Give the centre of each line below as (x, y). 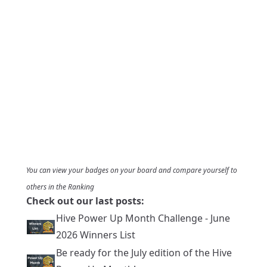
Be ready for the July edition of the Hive (144, 252)
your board (139, 170)
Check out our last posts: (85, 201)
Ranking (81, 187)
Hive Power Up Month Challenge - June (143, 218)
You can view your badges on (73, 170)
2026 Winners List (96, 235)
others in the (47, 187)
